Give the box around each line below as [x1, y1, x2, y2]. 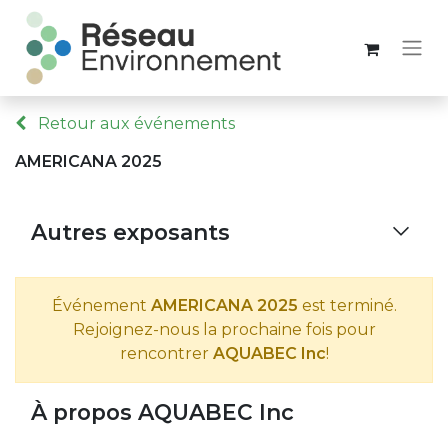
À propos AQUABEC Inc [31, 399, 294, 425]
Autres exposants [31, 219, 230, 245]
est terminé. [297, 296, 397, 315]
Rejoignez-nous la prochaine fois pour [72, 320, 376, 339]
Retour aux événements [34, 114, 235, 133]
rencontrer [119, 344, 213, 363]
